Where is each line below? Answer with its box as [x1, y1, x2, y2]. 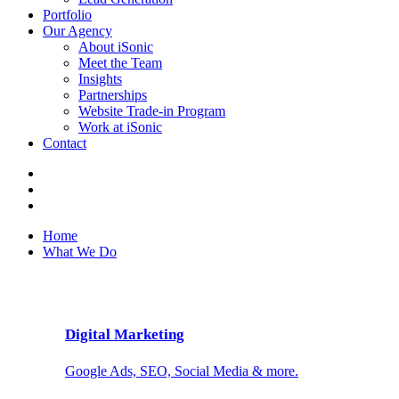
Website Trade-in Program [78, 103, 225, 118]
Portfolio [43, 7, 92, 22]
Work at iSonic [78, 119, 162, 134]
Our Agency [43, 23, 112, 38]
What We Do [43, 244, 117, 259]
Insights [78, 71, 122, 86]
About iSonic [78, 39, 153, 54]
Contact [43, 135, 86, 151]
